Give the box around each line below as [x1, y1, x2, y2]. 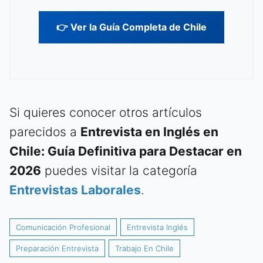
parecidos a [9, 124, 80, 140]
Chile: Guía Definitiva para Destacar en [9, 144, 242, 159]
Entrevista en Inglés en [80, 124, 218, 140]
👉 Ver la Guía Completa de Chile [56, 21, 207, 33]
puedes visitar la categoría [41, 163, 197, 178]
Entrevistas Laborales [9, 183, 141, 198]
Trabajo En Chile [115, 244, 174, 254]
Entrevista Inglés [127, 222, 188, 232]
